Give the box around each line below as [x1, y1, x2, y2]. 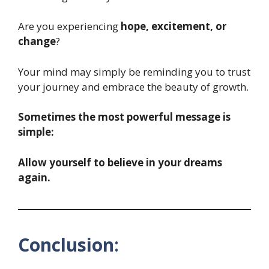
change [18, 34, 56, 49]
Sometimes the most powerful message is [18, 110, 231, 124]
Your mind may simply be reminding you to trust [18, 64, 250, 79]
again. [18, 170, 50, 184]
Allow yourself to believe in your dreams [18, 155, 222, 169]
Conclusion [18, 232, 114, 257]
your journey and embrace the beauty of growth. [18, 79, 249, 94]
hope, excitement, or [121, 19, 226, 34]
